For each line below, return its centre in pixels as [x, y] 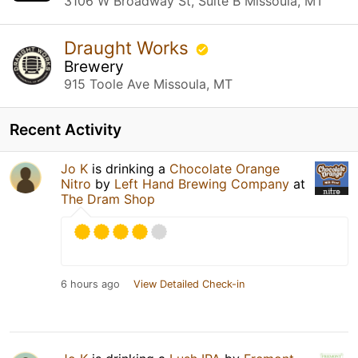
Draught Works [129, 47]
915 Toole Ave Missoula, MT [148, 84]
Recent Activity [66, 129]
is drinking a [129, 168]
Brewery [94, 66]
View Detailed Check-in [189, 284]
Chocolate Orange [225, 168]
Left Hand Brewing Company [202, 183]
